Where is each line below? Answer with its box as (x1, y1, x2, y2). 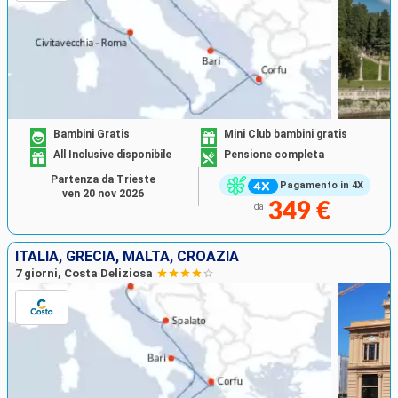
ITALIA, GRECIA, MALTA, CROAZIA (15, 247, 239, 265)
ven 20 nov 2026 (62, 187, 144, 200)
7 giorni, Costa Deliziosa (15, 266, 153, 280)
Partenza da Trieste (51, 172, 155, 186)
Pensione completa (224, 148, 324, 162)
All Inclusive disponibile (53, 148, 172, 162)
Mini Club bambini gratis (224, 128, 347, 141)
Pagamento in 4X (279, 179, 363, 192)
